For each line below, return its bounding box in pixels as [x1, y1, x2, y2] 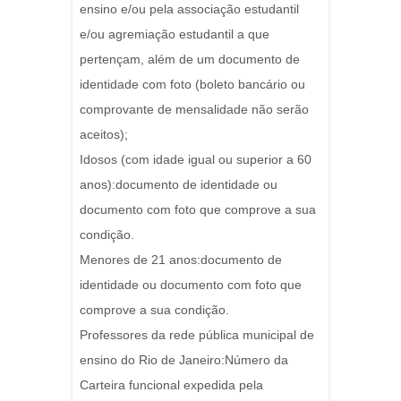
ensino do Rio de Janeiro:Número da [80, 353, 288, 368]
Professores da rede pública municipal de [80, 328, 314, 343]
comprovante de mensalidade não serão [80, 102, 309, 117]
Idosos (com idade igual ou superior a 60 [80, 152, 311, 167]
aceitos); [80, 127, 128, 142]
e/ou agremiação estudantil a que [80, 27, 269, 42]
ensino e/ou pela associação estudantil [80, 2, 299, 17]
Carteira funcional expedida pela [80, 378, 263, 393]
